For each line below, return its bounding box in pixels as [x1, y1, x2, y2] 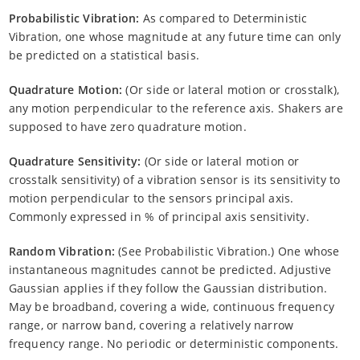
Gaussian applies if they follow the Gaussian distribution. [8, 280, 328, 296]
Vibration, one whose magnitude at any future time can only [8, 28, 342, 44]
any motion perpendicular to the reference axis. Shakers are [8, 100, 343, 116]
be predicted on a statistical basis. [8, 47, 200, 63]
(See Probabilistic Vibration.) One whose [115, 243, 340, 259]
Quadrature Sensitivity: [8, 153, 141, 169]
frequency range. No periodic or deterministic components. [8, 335, 339, 351]
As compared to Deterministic [139, 10, 308, 26]
